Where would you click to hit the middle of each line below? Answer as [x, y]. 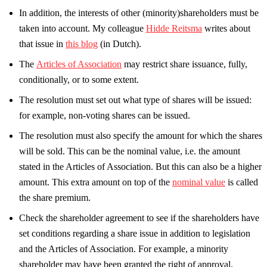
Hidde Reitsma [174, 28]
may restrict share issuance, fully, [184, 64]
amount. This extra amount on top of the [96, 182]
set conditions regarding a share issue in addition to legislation [135, 233]
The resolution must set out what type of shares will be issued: [135, 100]
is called [242, 182]
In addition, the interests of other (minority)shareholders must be [139, 13]
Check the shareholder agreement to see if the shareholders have [139, 218]
